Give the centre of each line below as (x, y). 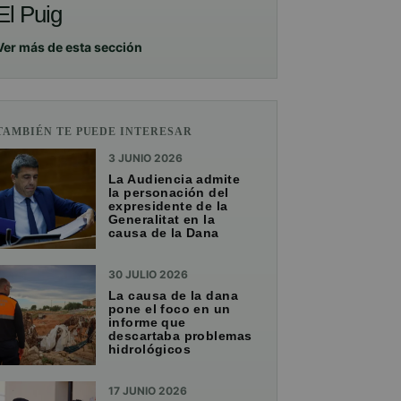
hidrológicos (150, 350)
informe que (147, 323)
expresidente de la (168, 206)
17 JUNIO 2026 (148, 391)
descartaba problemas (180, 336)
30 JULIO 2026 (148, 275)
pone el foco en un (170, 309)
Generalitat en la (162, 220)
